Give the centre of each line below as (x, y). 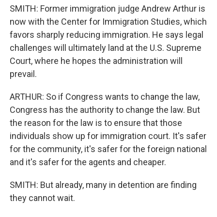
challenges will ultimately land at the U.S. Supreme (106, 48)
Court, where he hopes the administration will (96, 61)
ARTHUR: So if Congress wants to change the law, (105, 97)
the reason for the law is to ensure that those (96, 123)
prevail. (23, 74)
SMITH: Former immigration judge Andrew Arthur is (108, 8)
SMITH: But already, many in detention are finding (103, 185)
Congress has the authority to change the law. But (105, 110)
